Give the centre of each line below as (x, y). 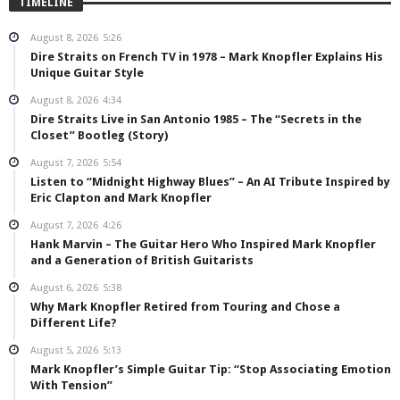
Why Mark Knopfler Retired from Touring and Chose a (185, 307)
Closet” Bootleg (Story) (99, 136)
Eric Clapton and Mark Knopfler (121, 198)
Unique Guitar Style (87, 73)
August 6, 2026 (64, 288)
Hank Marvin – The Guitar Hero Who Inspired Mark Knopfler (203, 245)
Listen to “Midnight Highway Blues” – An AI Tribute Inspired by (210, 182)
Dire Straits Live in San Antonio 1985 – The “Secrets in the (196, 120)
